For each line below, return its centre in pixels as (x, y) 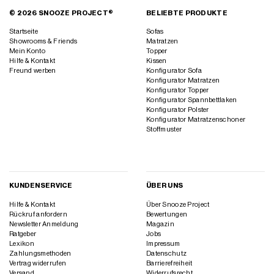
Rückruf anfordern (38, 214)
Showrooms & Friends (43, 42)
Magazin (160, 224)
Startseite (24, 32)
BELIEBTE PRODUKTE (187, 13)
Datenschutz (167, 253)
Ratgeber (23, 234)
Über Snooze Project (178, 204)
